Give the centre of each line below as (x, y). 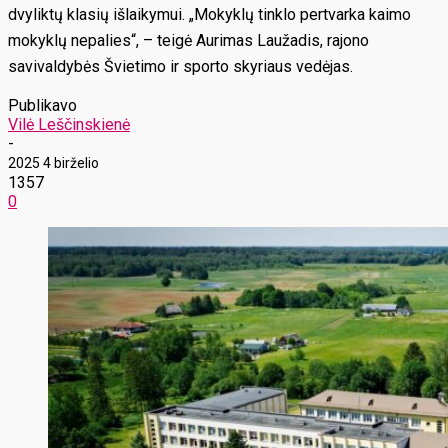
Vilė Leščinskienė (69, 124)
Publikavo (42, 105)
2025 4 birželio (53, 163)
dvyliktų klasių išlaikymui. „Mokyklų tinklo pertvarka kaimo (209, 14)
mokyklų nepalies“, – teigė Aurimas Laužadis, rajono (188, 40)
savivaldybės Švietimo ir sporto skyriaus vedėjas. (180, 66)
